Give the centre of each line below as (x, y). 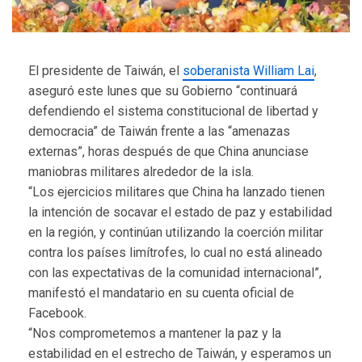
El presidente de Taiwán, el (105, 71)
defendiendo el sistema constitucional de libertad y (173, 112)
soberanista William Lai (248, 71)
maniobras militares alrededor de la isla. (141, 172)
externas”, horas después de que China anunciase (168, 152)
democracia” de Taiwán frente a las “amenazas (159, 132)
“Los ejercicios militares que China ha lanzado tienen (177, 192)
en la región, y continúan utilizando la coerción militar (176, 233)
